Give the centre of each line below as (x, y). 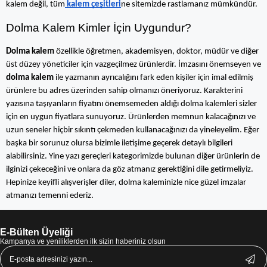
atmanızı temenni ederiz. (50, 196)
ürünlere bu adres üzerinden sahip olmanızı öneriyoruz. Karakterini (124, 91)
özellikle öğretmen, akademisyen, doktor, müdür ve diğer (157, 52)
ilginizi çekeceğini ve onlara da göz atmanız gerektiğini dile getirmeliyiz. (130, 170)
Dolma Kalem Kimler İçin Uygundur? (99, 28)
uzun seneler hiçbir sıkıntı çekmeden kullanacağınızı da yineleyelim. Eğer (133, 130)
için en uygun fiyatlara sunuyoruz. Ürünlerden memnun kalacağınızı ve (131, 117)
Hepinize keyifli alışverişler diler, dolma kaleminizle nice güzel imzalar (126, 183)
